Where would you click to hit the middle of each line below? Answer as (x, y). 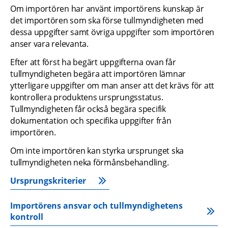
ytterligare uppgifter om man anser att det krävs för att (112, 85)
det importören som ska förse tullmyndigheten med (107, 20)
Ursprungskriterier (48, 180)
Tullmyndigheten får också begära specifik (88, 109)
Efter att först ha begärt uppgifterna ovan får (93, 62)
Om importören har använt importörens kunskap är (107, 8)
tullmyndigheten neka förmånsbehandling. (90, 162)
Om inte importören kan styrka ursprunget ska (97, 150)
